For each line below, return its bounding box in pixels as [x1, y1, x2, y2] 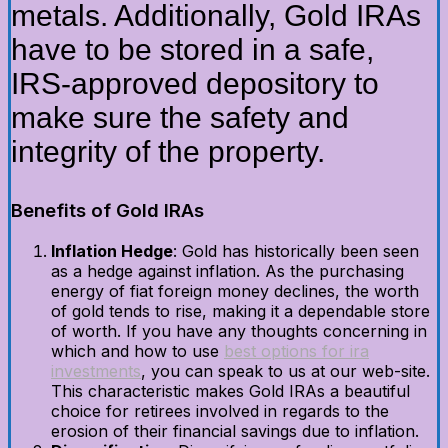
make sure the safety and [11, 101, 349, 135]
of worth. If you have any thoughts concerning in [51, 321, 427, 341]
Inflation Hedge [51, 241, 173, 261]
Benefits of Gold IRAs [11, 199, 204, 223]
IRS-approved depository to [11, 67, 379, 101]
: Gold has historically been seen [173, 241, 419, 261]
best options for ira [224, 341, 369, 361]
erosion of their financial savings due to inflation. [51, 421, 419, 441]
